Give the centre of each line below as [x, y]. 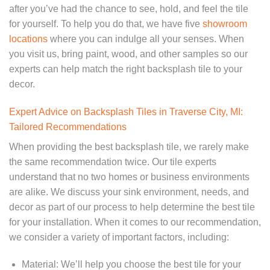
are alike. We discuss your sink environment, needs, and [129, 192]
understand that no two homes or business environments [129, 177]
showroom [224, 24]
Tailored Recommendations [68, 127]
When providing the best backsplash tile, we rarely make [129, 146]
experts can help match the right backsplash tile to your [126, 69]
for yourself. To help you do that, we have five [105, 24]
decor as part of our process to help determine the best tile [132, 207]
